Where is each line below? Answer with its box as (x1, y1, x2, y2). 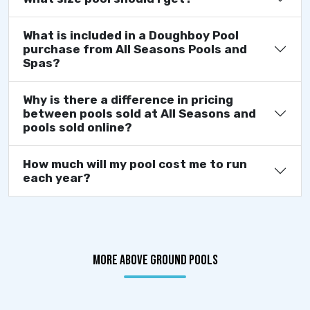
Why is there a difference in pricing (23, 92, 233, 107)
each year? (23, 170, 91, 185)
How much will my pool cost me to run (23, 156, 247, 171)
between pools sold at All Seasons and (23, 106, 256, 120)
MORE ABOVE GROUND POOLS (92, 251, 218, 268)
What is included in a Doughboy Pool (23, 28, 239, 42)
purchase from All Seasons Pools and (23, 42, 247, 56)
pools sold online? (23, 120, 132, 134)
